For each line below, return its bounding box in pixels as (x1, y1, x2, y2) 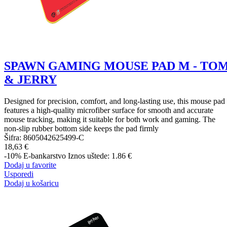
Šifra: (4, 133, 23, 142)
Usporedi (4, 169, 33, 178)
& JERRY (4, 72, 57, 86)
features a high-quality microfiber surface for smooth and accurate (4, 105, 213, 115)
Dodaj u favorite (4, 160, 56, 169)
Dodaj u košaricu (4, 178, 59, 187)
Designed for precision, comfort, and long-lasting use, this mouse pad (4, 96, 225, 105)
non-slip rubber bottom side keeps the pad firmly (4, 124, 159, 133)
